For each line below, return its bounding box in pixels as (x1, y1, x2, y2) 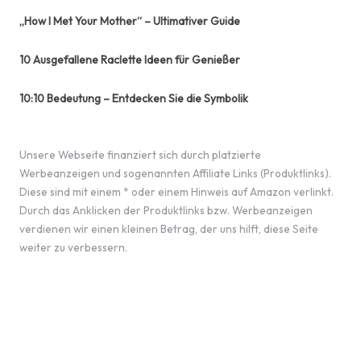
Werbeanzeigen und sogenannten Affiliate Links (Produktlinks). (19, 166, 331, 181)
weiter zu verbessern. (19, 240, 127, 255)
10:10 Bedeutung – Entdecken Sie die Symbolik (19, 90, 248, 106)
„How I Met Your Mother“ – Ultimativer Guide (19, 13, 240, 28)
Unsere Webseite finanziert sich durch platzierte (19, 147, 261, 163)
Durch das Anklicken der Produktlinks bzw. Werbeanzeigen (19, 203, 313, 218)
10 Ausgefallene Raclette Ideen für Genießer (19, 52, 240, 67)
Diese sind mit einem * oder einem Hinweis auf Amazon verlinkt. (19, 185, 334, 200)
